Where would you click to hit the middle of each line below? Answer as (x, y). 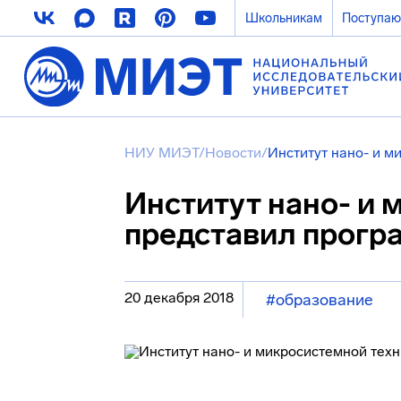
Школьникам (283, 18)
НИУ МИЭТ (162, 153)
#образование (320, 300)
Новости (233, 153)
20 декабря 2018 (179, 298)
